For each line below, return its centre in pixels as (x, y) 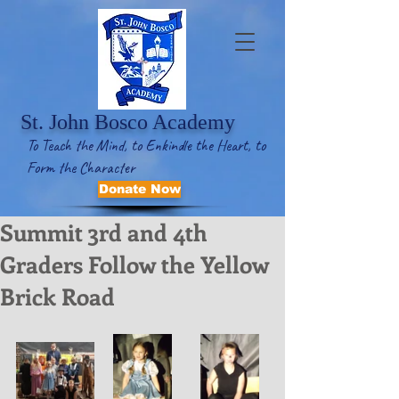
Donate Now (139, 189)
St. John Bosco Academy (128, 122)
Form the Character (81, 167)
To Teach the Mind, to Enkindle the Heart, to (146, 145)
